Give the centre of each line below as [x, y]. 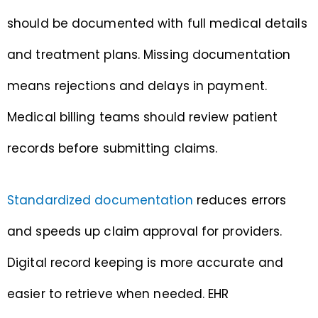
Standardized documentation [102, 201]
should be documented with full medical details [157, 23]
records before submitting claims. [113, 148]
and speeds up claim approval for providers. [145, 232]
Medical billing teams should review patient [143, 117]
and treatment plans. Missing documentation [149, 54]
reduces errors [241, 201]
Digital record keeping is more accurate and [146, 263]
